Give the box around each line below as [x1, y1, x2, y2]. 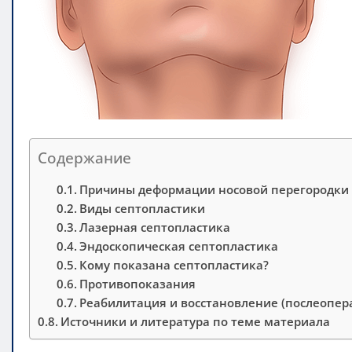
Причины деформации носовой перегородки [79, 181, 350, 197]
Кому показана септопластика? [79, 256, 269, 273]
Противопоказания [79, 275, 196, 291]
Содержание [38, 146, 131, 168]
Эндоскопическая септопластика [79, 237, 279, 254]
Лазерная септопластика [79, 218, 231, 235]
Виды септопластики [79, 200, 206, 216]
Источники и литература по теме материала [60, 313, 331, 329]
